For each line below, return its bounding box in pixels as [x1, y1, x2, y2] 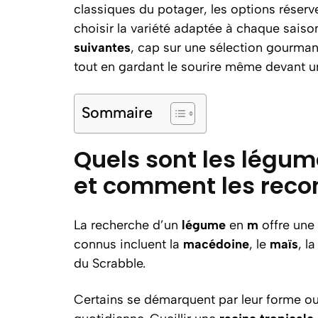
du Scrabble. [74, 255, 146, 271]
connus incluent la [74, 236, 183, 252]
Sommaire [82, 102, 153, 121]
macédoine [183, 236, 249, 252]
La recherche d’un [74, 216, 182, 233]
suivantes [74, 39, 131, 55]
